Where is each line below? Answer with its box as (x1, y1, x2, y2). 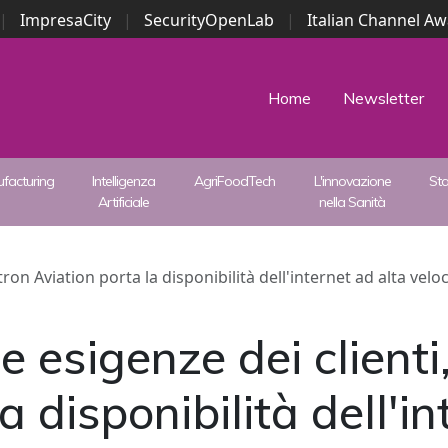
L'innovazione (313, 172, 391, 190)
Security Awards (133, 33, 262, 55)
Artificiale (98, 193, 150, 211)
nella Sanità (319, 193, 386, 211)
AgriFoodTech (194, 172, 276, 190)
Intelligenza (92, 172, 156, 190)
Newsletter (343, 88, 424, 108)
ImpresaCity (19, 9, 111, 31)
